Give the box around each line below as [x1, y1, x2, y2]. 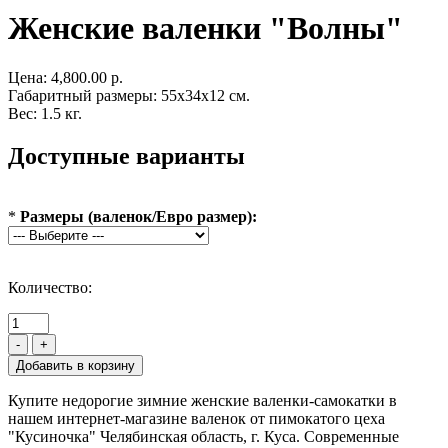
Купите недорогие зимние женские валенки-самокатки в [8, 391, 397, 409]
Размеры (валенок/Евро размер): [20, 207, 257, 225]
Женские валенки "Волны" [8, 10, 403, 47]
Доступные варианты [8, 142, 245, 169]
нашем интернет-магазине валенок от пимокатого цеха [8, 409, 385, 427]
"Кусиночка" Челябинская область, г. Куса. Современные [8, 427, 399, 445]
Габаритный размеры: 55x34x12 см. [8, 86, 250, 104]
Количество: [8, 278, 92, 296]
